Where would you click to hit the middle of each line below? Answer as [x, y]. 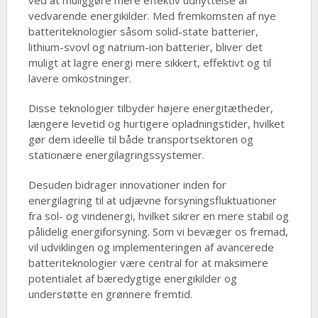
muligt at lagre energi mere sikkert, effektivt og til [149, 62]
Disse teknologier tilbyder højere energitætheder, [150, 108]
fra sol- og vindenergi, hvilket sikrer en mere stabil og [158, 216]
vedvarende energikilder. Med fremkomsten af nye [152, 16]
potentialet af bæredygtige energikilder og [132, 278]
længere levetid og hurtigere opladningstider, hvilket [156, 124]
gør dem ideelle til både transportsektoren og [141, 139]
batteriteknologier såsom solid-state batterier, [143, 31]
